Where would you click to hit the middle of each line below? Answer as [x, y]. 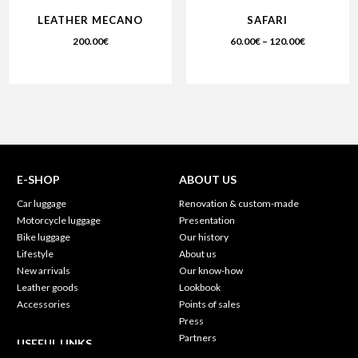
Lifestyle [36, 253]
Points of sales [210, 304]
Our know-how [211, 270]
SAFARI [268, 20]
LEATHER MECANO [91, 20]
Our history [204, 237]
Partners [198, 337]
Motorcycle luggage [59, 220]
